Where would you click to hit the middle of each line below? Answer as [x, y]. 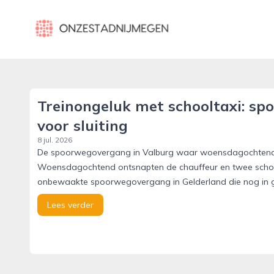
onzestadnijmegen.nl [76, 21]
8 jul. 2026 [55, 140]
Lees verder [70, 205]
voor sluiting [83, 125]
